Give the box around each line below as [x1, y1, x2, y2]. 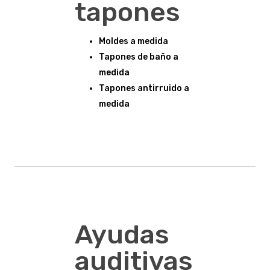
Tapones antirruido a [99, 83, 189, 93]
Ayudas [75, 218, 169, 250]
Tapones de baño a [99, 51, 178, 62]
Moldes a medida [99, 36, 168, 46]
